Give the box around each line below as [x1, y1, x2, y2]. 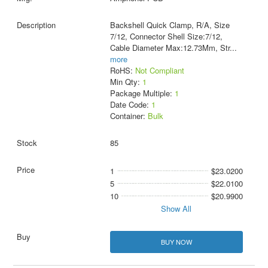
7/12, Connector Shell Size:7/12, [109, 31, 223, 42]
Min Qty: [109, 76, 142, 88]
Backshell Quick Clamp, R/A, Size [109, 19, 230, 31]
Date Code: [109, 99, 151, 111]
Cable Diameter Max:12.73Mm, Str [109, 42, 230, 54]
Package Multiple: [109, 87, 175, 99]
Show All [161, 203, 192, 215]
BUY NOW [160, 237, 192, 247]
